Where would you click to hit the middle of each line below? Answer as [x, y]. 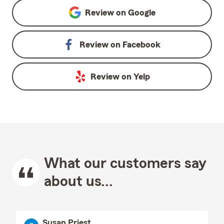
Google [141, 12]
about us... [78, 181]
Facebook [141, 44]
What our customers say [125, 163]
